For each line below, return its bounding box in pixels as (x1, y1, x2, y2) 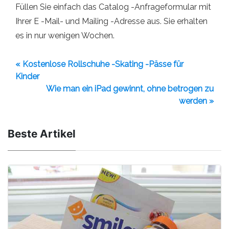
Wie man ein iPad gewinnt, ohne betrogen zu (46, 83, 214, 94)
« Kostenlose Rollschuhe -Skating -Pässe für (15, 59, 184, 69)
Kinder (15, 71, 39, 81)
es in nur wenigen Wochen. (15, 30, 114, 40)
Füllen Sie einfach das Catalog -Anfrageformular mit (15, 2, 211, 12)
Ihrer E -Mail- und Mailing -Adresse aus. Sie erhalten (15, 16, 208, 26)
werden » (179, 96, 214, 106)
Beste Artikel (8, 127, 76, 140)
